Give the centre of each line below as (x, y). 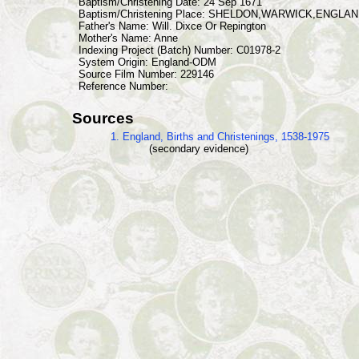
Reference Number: (123, 86)
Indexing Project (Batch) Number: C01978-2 (179, 50)
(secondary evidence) (199, 149)
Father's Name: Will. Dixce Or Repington (172, 26)
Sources (103, 118)
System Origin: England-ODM (147, 62)
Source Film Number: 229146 (146, 74)
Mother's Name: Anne (128, 38)
